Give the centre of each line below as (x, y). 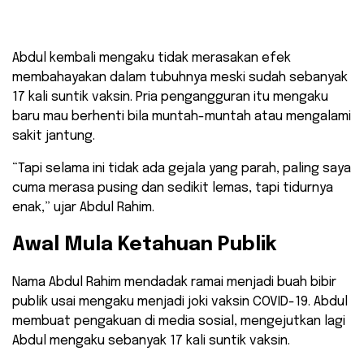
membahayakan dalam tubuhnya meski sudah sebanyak (180, 78)
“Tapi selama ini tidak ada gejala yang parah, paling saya (182, 169)
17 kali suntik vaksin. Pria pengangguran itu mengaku (170, 97)
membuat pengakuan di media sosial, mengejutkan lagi (179, 322)
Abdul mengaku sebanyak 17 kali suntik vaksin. (151, 341)
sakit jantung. (54, 136)
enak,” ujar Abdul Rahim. (83, 208)
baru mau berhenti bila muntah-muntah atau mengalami (182, 117)
